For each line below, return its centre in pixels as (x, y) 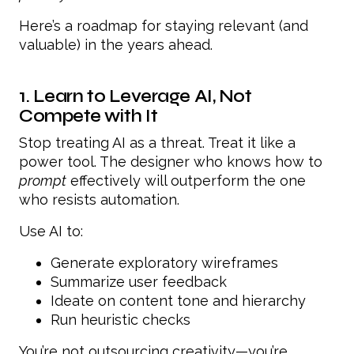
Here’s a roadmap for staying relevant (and (164, 25)
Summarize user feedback (139, 281)
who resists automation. (99, 199)
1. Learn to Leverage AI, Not (136, 96)
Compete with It (88, 115)
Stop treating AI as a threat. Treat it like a (157, 142)
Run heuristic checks (121, 319)
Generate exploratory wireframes (164, 262)
